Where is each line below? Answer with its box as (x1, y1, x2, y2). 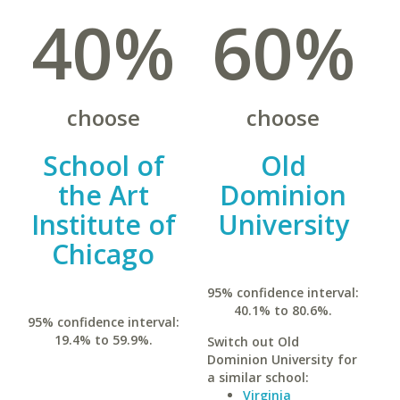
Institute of (30, 206, 176, 243)
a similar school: (206, 369, 309, 386)
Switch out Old (206, 333, 299, 350)
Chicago (52, 236, 155, 272)
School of (42, 147, 164, 184)
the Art (57, 177, 149, 213)
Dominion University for (206, 351, 357, 368)
